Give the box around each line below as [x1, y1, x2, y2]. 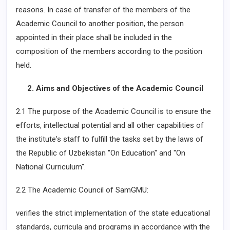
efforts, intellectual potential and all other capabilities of [16, 121, 204, 130]
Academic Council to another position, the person [16, 19, 184, 28]
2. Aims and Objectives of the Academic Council [27, 84, 203, 93]
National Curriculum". [16, 162, 86, 171]
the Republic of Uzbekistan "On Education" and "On [16, 148, 185, 158]
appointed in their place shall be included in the [16, 33, 172, 42]
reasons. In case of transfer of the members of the [16, 5, 190, 14]
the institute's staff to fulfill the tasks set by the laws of [16, 135, 203, 144]
